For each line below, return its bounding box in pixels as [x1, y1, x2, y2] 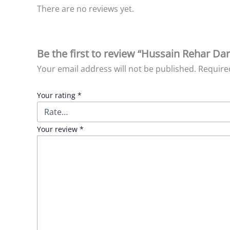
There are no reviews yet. [37, 3, 134, 15]
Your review [37, 124, 80, 135]
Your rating [37, 90, 78, 101]
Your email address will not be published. [37, 63, 196, 74]
